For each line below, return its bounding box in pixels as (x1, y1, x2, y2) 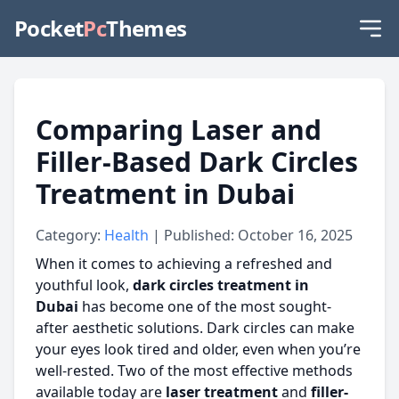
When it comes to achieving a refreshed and (36, 254, 332, 273)
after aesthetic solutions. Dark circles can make (36, 318, 354, 338)
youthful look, (36, 275, 133, 295)
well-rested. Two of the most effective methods (36, 361, 353, 380)
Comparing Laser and (36, 111, 322, 148)
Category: (36, 225, 104, 245)
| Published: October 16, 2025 (152, 225, 353, 245)
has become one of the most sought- (78, 297, 331, 316)
